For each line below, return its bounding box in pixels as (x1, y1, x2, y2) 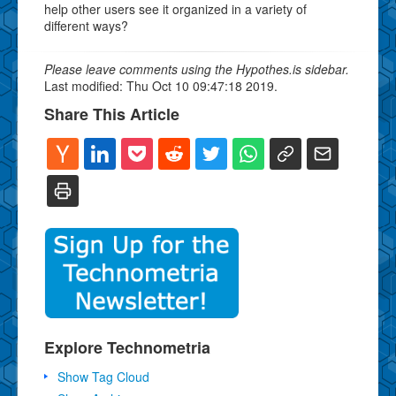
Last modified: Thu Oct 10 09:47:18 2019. (44, 76, 278, 95)
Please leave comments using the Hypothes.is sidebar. (44, 59, 349, 78)
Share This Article (44, 102, 179, 126)
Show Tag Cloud (57, 367, 149, 385)
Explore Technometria (44, 335, 210, 359)
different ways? (44, 16, 128, 34)
